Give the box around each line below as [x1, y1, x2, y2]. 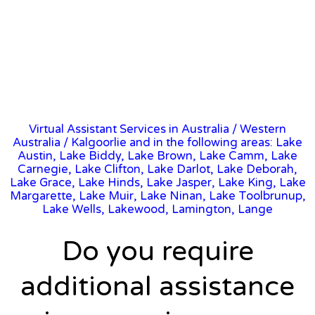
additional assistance [20, 269, 295, 303]
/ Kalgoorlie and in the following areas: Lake [60, 135, 302, 150]
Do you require [61, 234, 254, 268]
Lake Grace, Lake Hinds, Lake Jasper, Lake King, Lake [9, 175, 306, 190]
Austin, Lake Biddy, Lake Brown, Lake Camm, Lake [18, 148, 297, 163]
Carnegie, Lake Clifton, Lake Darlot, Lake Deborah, [18, 162, 297, 176]
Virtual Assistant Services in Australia [29, 122, 229, 136]
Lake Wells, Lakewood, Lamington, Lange [42, 202, 273, 217]
